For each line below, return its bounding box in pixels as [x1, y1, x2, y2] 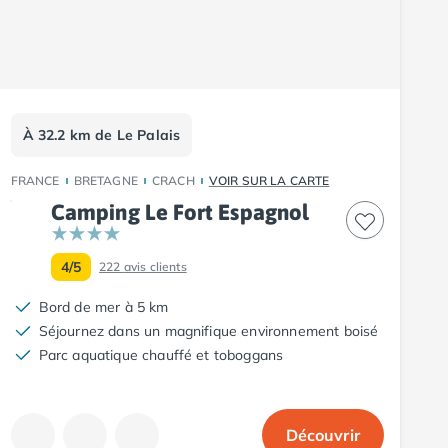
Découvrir [285, 424, 360, 445]
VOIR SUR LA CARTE [208, 172, 330, 188]
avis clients [123, 258, 187, 274]
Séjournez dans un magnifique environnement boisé [38, 321, 379, 340]
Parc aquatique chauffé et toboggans [38, 345, 284, 364]
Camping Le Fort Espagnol [50, 198, 310, 225]
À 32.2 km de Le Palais [22, 125, 181, 144]
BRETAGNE [73, 172, 138, 188]
